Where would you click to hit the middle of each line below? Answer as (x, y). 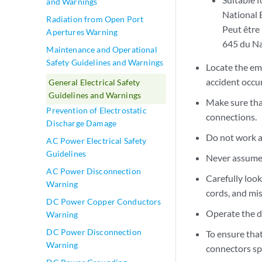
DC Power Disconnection (94, 232)
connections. (232, 116)
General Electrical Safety (94, 82)
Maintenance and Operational (102, 49)
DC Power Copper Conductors (104, 201)
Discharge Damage (81, 123)
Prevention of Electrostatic (96, 110)
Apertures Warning (82, 32)
